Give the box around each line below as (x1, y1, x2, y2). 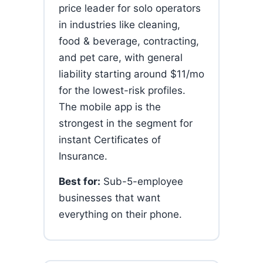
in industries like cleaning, (59, 19, 180, 31)
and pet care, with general (59, 52, 183, 63)
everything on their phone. (59, 208, 182, 220)
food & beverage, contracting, (59, 35, 199, 47)
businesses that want (59, 192, 160, 204)
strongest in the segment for (59, 117, 193, 129)
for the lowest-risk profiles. (59, 85, 186, 96)
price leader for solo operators (59, 2, 201, 14)
